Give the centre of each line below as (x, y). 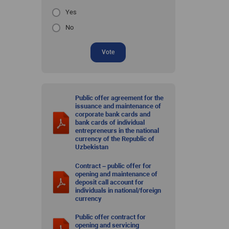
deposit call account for (110, 182)
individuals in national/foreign (118, 190)
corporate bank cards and (113, 114)
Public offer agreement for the (120, 98)
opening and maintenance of (117, 174)
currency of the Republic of (115, 139)
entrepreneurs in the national (117, 131)
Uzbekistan (92, 147)
